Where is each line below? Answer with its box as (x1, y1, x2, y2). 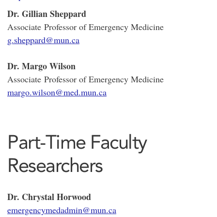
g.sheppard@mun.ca (7, 34, 79, 46)
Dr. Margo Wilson (7, 60, 76, 72)
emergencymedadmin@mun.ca (7, 204, 116, 216)
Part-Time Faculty (7, 130, 147, 154)
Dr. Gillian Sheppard (7, 7, 86, 20)
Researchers (7, 154, 103, 177)
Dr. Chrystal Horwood (7, 190, 91, 203)
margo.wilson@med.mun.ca (7, 86, 107, 98)
